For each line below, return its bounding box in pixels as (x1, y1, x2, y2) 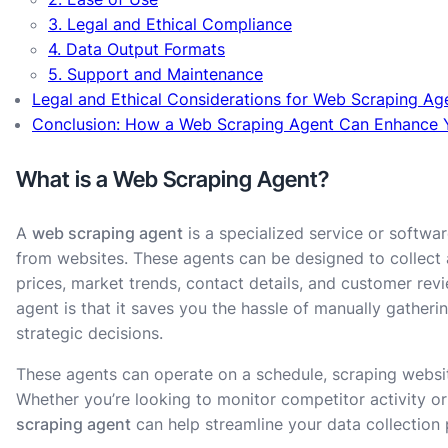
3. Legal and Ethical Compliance (48, 13, 292, 34)
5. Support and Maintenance (48, 63, 263, 84)
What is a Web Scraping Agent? (16, 165, 329, 192)
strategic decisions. (16, 323, 163, 344)
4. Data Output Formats (48, 38, 225, 59)
